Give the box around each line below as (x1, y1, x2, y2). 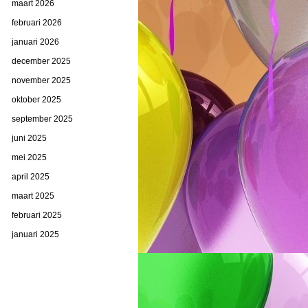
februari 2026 (12, 17, 62, 27)
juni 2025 (12, 133, 47, 143)
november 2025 (12, 75, 71, 85)
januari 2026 (12, 36, 59, 47)
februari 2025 (12, 210, 62, 220)
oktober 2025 (12, 94, 61, 104)
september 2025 (12, 113, 73, 124)
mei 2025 (12, 152, 47, 162)
